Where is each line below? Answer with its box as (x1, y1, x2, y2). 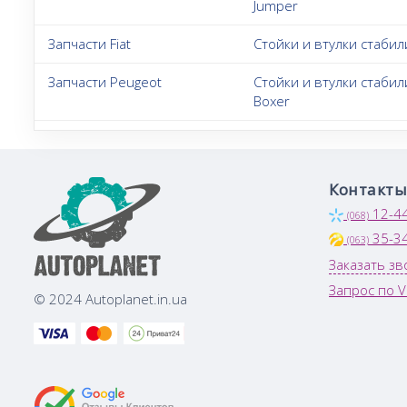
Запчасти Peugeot (48, 72, 162, 91)
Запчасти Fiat (48, 34, 131, 53)
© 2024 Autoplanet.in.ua (34, 290, 187, 309)
